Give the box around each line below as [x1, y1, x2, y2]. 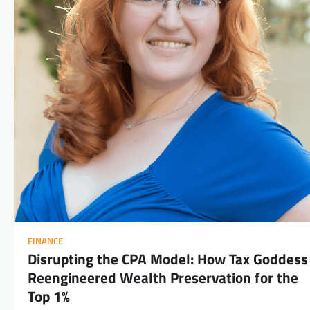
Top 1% [28, 284, 70, 307]
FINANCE [28, 234, 63, 248]
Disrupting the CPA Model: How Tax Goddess [28, 247, 308, 270]
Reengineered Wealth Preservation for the [28, 266, 298, 289]
